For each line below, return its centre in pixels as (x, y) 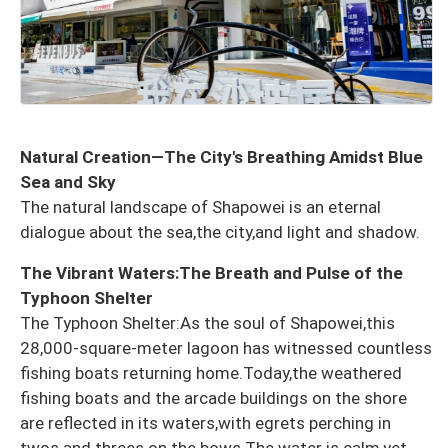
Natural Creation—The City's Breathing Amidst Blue (221, 156)
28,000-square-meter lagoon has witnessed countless (226, 347)
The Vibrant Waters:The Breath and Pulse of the (211, 272)
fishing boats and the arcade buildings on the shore (213, 397)
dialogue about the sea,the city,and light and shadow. (220, 231)
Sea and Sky (68, 181)
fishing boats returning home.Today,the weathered (211, 372)
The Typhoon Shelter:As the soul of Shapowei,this (207, 322)
